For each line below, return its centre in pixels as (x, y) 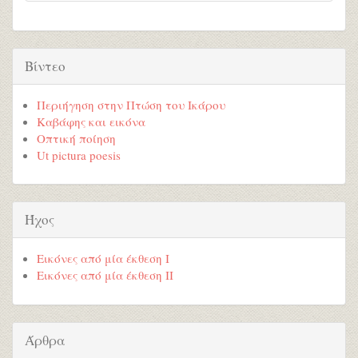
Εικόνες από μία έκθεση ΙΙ (105, 275)
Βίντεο (45, 66)
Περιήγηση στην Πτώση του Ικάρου (131, 104)
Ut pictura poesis (79, 155)
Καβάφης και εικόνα (91, 121)
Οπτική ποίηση (76, 138)
